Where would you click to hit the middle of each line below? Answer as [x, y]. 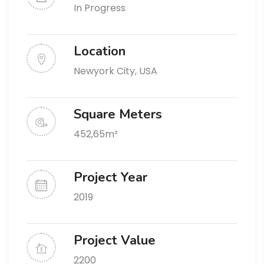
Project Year [110, 178]
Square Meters [118, 115]
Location [100, 52]
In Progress [100, 8]
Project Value [115, 241]
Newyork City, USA [115, 71]
